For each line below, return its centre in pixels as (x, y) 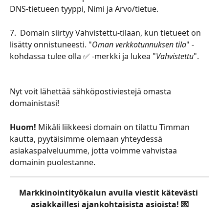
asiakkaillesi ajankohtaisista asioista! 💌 (109, 204)
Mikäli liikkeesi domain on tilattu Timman (114, 127)
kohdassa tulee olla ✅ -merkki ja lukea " (83, 56)
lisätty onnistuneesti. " (51, 44)
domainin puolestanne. (54, 162)
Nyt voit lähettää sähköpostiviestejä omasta (91, 92)
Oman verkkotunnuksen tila (139, 44)
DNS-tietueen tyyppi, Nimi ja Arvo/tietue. (85, 9)
